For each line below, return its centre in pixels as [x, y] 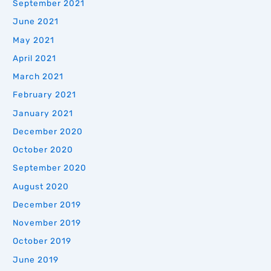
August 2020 [41, 186]
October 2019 [42, 241]
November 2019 [47, 223]
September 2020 [50, 168]
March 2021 [38, 77]
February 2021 [45, 95]
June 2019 [36, 259]
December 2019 [47, 204]
